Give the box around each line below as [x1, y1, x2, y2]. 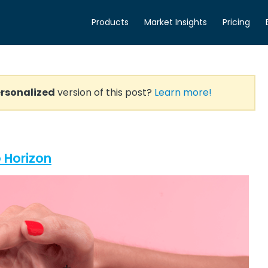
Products [92, 16, 129, 28]
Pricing [223, 16, 250, 28]
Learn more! [154, 86, 212, 99]
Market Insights [144, 16, 207, 28]
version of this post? [55, 86, 154, 99]
